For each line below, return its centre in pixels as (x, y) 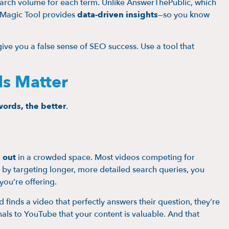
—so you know (184, 15)
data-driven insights (118, 15)
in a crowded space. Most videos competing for (105, 158)
